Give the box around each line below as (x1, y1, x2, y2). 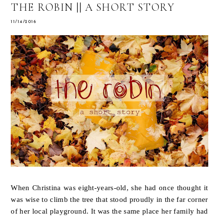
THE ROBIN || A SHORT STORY (11, 1, 175, 14)
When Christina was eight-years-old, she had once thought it (11, 183, 208, 192)
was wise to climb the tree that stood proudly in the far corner (11, 195, 208, 204)
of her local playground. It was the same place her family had (11, 207, 208, 216)
